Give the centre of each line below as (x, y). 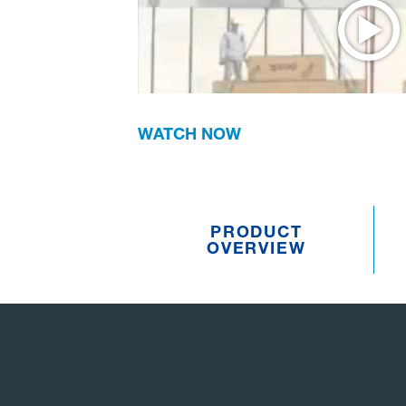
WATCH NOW (189, 133)
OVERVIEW (256, 247)
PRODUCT (256, 231)
